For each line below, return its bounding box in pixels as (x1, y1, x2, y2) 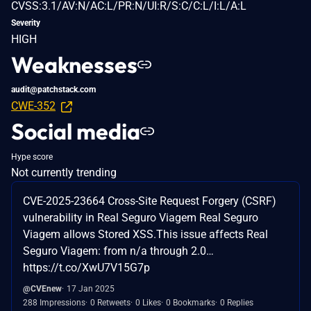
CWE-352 (11, 99, 56, 112)
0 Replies (220, 297, 253, 308)
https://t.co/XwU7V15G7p (23, 260, 150, 274)
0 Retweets (90, 297, 131, 308)
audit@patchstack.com (11, 84, 96, 94)
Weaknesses (11, 50, 137, 78)
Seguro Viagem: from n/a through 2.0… (23, 244, 214, 258)
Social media (11, 117, 140, 145)
